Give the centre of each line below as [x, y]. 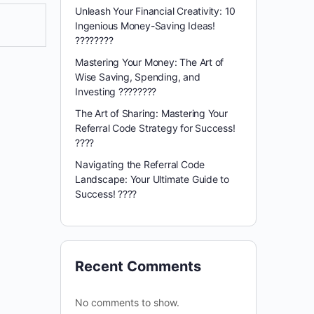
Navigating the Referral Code [140, 164]
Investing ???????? [116, 91]
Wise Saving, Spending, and [138, 77]
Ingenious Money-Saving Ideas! [145, 26]
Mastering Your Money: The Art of [150, 62]
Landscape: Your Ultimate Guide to [152, 179]
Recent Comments [138, 266]
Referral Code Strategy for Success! [155, 128]
